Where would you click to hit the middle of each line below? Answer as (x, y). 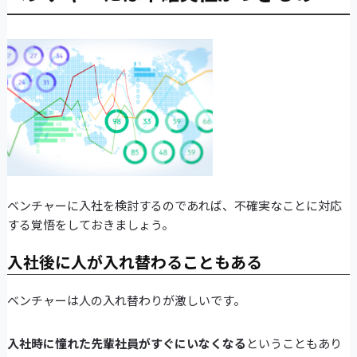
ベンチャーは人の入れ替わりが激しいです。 (126, 300)
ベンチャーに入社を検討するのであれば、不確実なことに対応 (174, 205)
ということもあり (294, 343)
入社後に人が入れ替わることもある (134, 261)
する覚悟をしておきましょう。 (90, 224)
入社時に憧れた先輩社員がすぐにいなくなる (126, 343)
